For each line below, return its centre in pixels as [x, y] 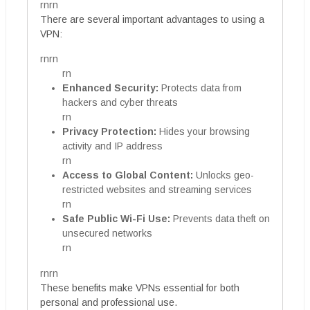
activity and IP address [112, 146]
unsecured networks [107, 233]
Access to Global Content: [128, 175]
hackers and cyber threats [120, 102]
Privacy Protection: [109, 131]
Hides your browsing [203, 131]
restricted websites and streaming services [157, 190]
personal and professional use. [109, 302]
